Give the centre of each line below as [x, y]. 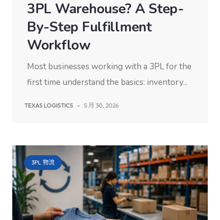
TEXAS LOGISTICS [49, 106]
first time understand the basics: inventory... [107, 82]
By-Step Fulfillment [89, 27]
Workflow [59, 45]
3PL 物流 [43, 162]
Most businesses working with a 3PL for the [109, 67]
